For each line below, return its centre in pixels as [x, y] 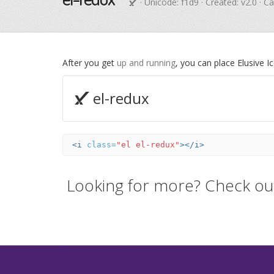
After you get [90, 63]
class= [102, 145]
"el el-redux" [148, 145]
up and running [146, 63]
